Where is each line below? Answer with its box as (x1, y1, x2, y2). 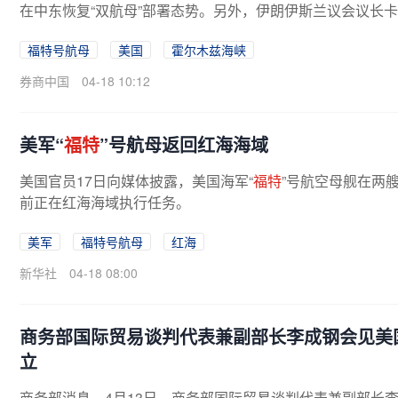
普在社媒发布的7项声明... (20, 21, 180, 42)
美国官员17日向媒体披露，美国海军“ (20, 171, 253, 191)
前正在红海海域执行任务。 (20, 192, 190, 212)
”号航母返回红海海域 (99, 131, 268, 157)
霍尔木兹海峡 (171, 41, 246, 59)
